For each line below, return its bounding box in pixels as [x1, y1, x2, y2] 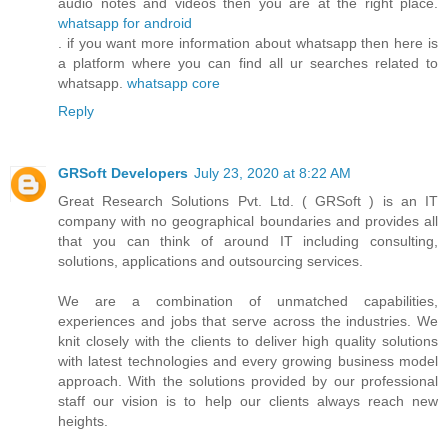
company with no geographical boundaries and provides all [58, 213, 438, 230]
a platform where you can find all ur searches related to [58, 55, 438, 72]
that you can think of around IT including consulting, [58, 233, 438, 250]
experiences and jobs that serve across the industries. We [58, 313, 438, 330]
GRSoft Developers [58, 165, 188, 182]
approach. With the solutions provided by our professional [58, 373, 438, 390]
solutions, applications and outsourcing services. [58, 253, 363, 270]
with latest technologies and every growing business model [58, 353, 438, 370]
